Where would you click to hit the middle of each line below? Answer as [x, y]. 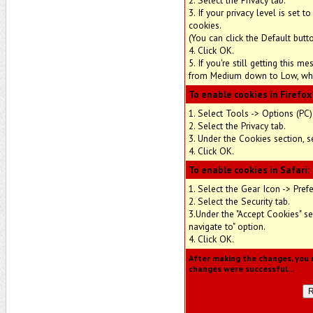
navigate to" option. [227, 226]
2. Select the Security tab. [239, 201]
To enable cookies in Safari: [249, 170]
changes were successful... [241, 269]
